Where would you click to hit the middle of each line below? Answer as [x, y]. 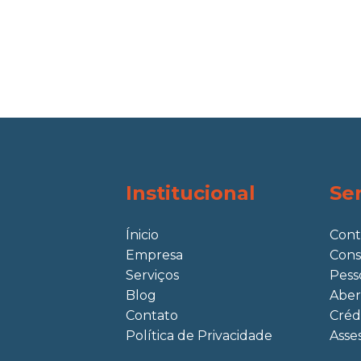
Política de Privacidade [199, 335]
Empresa [154, 255]
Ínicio [142, 234]
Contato [151, 315]
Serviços [152, 275]
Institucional [190, 193]
